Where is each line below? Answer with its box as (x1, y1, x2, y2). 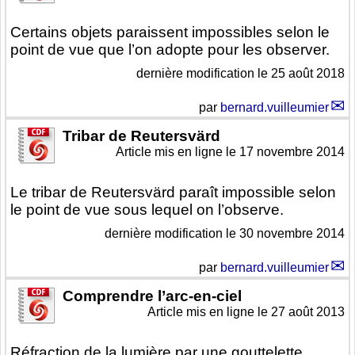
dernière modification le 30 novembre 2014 (105, 227, 345, 241)
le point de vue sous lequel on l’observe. (10, 201, 284, 219)
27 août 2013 (271, 305, 345, 319)
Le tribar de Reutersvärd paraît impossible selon (10, 184, 336, 201)
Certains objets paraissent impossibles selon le (10, 24, 330, 41)
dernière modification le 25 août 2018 (136, 67, 345, 81)
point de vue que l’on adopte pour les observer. (10, 41, 330, 59)
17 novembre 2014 (239, 145, 345, 159)
